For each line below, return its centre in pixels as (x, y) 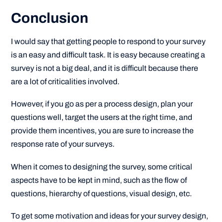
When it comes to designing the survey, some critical (102, 166)
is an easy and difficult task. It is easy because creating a (108, 55)
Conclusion (50, 18)
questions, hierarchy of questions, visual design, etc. (102, 193)
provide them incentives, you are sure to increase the (103, 131)
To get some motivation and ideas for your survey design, (110, 216)
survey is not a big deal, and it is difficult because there (105, 68)
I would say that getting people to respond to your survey (109, 42)
